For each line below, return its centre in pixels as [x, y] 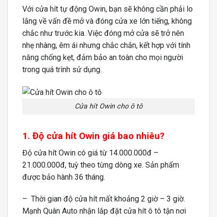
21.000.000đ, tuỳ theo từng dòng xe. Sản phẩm [101, 165]
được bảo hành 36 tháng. [64, 177]
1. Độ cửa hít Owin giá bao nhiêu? [93, 136]
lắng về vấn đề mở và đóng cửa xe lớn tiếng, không [107, 21]
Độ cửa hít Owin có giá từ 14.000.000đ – [90, 153]
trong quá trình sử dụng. [62, 69]
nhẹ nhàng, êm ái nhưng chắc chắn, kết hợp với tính [106, 45]
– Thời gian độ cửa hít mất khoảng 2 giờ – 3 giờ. [104, 199]
